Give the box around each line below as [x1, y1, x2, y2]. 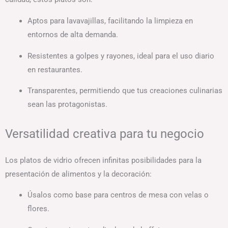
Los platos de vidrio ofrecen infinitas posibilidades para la [5, 155, 202, 165]
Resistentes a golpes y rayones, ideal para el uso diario [27, 51, 214, 61]
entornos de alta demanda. [27, 30, 118, 39]
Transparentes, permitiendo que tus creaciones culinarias [27, 86, 222, 96]
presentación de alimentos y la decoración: [5, 169, 152, 179]
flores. [27, 204, 49, 214]
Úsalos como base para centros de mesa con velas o [27, 190, 209, 200]
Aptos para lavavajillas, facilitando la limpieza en [27, 16, 193, 25]
